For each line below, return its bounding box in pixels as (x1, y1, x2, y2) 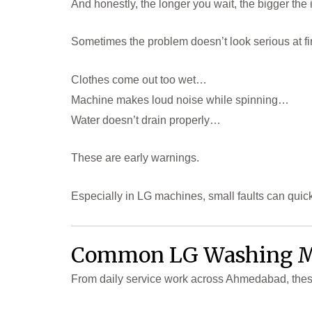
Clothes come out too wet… (71, 73, 207, 86)
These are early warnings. (71, 152, 199, 164)
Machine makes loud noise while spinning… (71, 93, 289, 106)
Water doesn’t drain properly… (71, 114, 221, 126)
